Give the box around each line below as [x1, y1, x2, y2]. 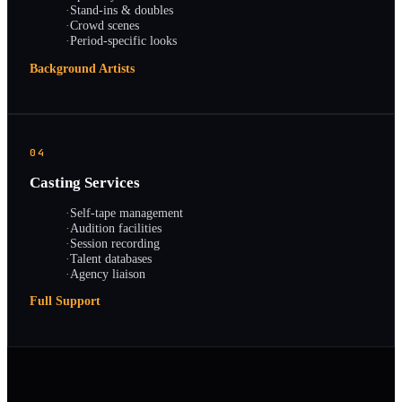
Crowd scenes [70, 18, 139, 33]
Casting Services [30, 174, 140, 192]
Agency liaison [70, 266, 145, 281]
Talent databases [70, 250, 152, 266]
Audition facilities [70, 220, 162, 235]
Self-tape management [70, 205, 183, 220]
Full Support [30, 293, 100, 308]
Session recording [70, 235, 160, 250]
